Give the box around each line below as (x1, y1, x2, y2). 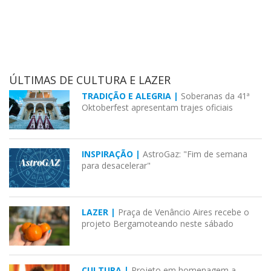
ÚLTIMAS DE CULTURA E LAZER (9, 73, 171, 88)
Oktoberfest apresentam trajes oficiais (82, 102, 233, 114)
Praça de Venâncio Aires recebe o (118, 206, 249, 218)
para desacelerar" (82, 160, 151, 172)
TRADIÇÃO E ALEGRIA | (82, 90, 181, 102)
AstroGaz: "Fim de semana (143, 148, 247, 160)
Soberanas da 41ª (181, 90, 250, 102)
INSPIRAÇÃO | (82, 148, 143, 160)
